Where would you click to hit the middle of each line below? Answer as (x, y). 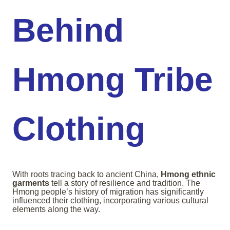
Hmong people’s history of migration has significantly (108, 192)
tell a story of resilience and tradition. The (125, 183)
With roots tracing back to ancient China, (87, 175)
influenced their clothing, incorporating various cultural (110, 201)
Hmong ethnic (188, 175)
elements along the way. (56, 209)
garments (31, 183)
